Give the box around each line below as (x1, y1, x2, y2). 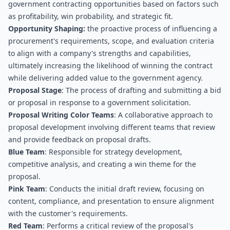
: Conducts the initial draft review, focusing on (45, 184, 204, 194)
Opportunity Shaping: (8, 24, 85, 33)
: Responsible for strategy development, (45, 147, 182, 157)
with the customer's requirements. (8, 208, 128, 218)
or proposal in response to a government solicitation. (8, 98, 191, 107)
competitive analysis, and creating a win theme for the (8, 159, 196, 169)
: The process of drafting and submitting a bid (62, 85, 221, 95)
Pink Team (8, 184, 45, 194)
